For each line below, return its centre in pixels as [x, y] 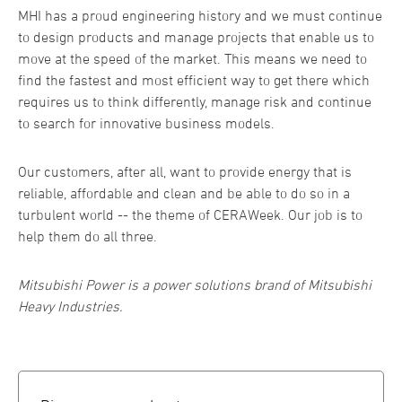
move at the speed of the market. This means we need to [192, 59]
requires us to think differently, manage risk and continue [195, 102]
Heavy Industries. [70, 306]
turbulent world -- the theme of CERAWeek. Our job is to [190, 215]
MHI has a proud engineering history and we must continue [200, 16]
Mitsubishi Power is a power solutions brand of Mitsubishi [195, 285]
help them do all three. [87, 236]
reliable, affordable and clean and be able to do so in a [184, 193]
